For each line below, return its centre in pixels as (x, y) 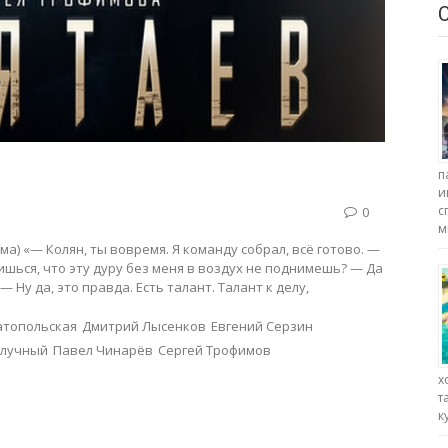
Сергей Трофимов (214, 349)
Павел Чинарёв (103, 349)
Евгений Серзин (262, 325)
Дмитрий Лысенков (144, 325)
